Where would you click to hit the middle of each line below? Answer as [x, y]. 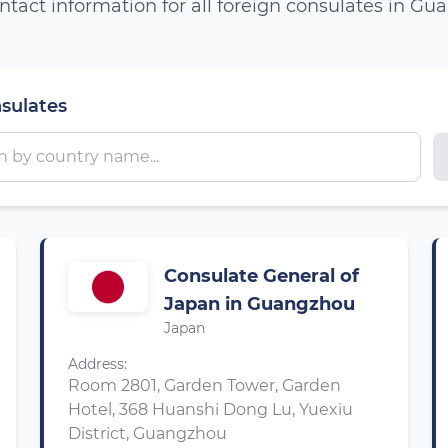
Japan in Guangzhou [259, 304]
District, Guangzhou [147, 433]
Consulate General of [261, 276]
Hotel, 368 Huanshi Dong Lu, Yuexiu [210, 409]
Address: [97, 364]
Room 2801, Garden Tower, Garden [204, 385]
